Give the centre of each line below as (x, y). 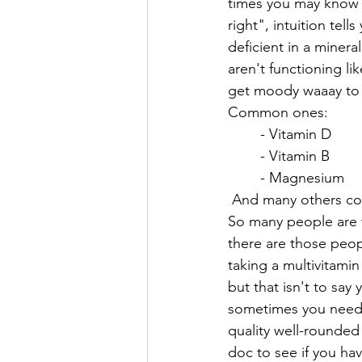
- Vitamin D (296, 134)
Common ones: (278, 112)
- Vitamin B (295, 156)
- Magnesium (302, 178)
